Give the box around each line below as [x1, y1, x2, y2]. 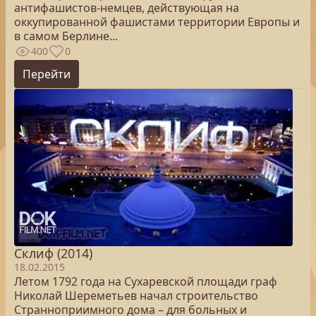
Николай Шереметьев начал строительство [14, 288, 258, 303]
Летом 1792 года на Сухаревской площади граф [14, 274, 277, 289]
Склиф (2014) [14, 245, 92, 262]
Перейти [23, 66, 71, 82]
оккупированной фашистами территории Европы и [14, 14, 300, 30]
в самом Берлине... [14, 28, 118, 44]
